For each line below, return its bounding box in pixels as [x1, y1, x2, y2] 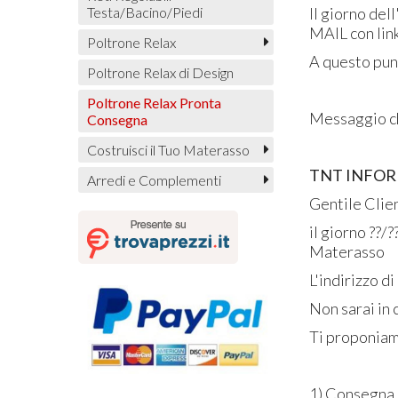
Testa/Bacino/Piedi [86, 3, 203, 20]
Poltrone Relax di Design [86, 63, 234, 81]
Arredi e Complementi [86, 171, 221, 188]
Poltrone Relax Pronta [86, 93, 221, 111]
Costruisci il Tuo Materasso [86, 140, 250, 158]
